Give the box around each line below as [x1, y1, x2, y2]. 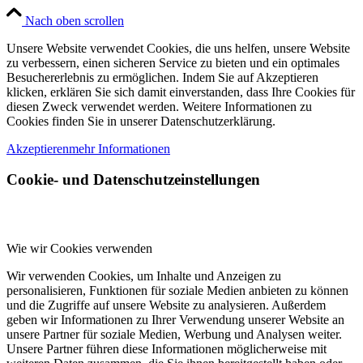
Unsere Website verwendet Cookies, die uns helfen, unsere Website [6, 41, 350, 55]
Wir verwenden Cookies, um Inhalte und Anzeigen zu [6, 269, 281, 283]
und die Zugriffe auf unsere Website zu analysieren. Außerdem [6, 298, 326, 312]
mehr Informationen [69, 141, 170, 156]
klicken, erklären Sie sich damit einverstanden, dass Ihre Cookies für [6, 84, 355, 99]
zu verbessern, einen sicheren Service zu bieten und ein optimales [6, 55, 340, 70]
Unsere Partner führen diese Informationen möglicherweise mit [6, 342, 327, 356]
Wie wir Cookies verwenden [6, 241, 152, 255]
